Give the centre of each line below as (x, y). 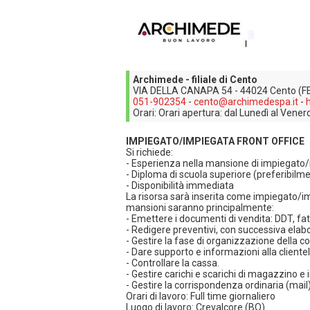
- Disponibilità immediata (180, 185)
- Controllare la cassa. (173, 263)
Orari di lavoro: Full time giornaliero (201, 296)
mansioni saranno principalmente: (200, 208)
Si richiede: (149, 152)
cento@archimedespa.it (246, 102)
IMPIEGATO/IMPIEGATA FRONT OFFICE (215, 141)
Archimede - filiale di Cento (195, 80)
